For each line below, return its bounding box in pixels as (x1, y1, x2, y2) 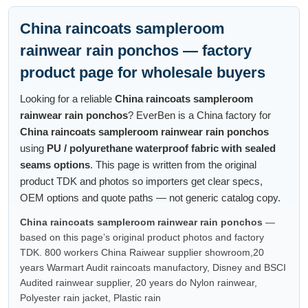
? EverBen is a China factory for (128, 109, 271, 121)
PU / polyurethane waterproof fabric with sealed (47, 142, 276, 154)
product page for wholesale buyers (20, 63, 265, 81)
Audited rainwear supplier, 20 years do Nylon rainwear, (20, 276, 257, 288)
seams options (20, 158, 90, 170)
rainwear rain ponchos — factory (20, 41, 252, 59)
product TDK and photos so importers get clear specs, (20, 175, 263, 187)
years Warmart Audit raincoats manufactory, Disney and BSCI (20, 261, 286, 273)
